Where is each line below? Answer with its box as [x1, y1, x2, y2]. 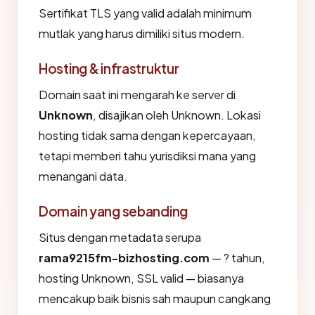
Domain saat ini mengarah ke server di [39, 86, 236, 102]
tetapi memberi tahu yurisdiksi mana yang [39, 148, 256, 163]
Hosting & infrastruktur [39, 59, 179, 77]
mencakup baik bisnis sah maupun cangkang [39, 290, 271, 306]
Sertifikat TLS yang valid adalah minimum [39, 5, 252, 20]
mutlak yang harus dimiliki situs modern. [39, 25, 245, 41]
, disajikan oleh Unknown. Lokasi [93, 107, 261, 122]
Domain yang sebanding [39, 202, 188, 219]
